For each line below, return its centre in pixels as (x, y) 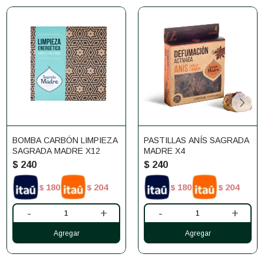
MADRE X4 (164, 151)
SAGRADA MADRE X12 (56, 151)
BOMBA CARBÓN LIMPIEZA (65, 140)
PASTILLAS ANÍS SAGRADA (197, 140)
